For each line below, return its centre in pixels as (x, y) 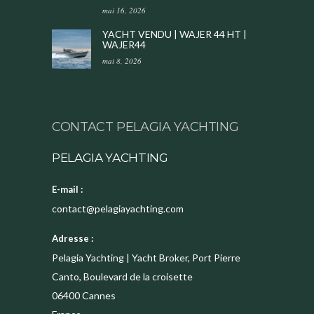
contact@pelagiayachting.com (118, 209)
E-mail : (67, 190)
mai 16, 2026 (124, 11)
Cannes (99, 296)
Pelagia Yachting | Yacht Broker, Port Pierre (146, 258)
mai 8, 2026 (122, 61)
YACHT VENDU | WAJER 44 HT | (175, 34)
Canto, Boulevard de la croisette (122, 277)
